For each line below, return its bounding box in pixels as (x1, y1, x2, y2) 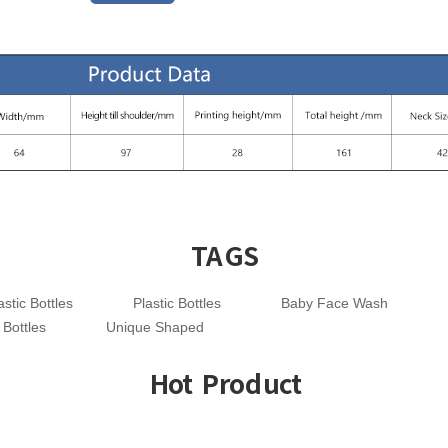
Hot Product (146, 371, 302, 398)
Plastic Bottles (133, 295, 221, 312)
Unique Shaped (106, 319, 204, 336)
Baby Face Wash (281, 295, 388, 312)
